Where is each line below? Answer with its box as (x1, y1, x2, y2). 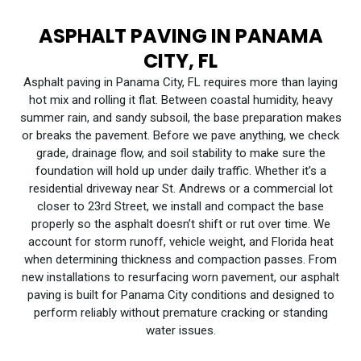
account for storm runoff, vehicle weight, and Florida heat (27, 234, 334, 250)
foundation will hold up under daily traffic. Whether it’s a (35, 164, 326, 179)
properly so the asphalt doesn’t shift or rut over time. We (31, 217, 330, 232)
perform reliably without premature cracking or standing (33, 305, 328, 321)
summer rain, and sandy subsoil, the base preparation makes (19, 110, 342, 126)
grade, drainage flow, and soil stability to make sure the (35, 146, 326, 161)
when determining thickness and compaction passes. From (24, 252, 337, 268)
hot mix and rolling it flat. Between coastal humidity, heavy (28, 93, 333, 108)
